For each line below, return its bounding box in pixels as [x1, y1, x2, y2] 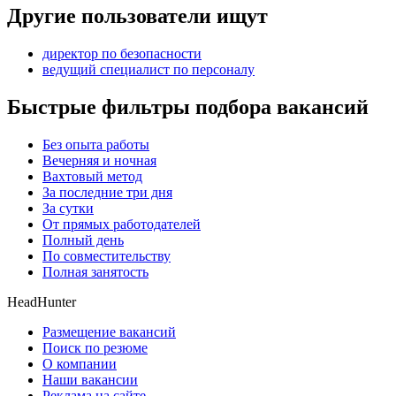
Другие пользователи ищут [7, 4, 268, 28]
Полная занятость [42, 263, 148, 279]
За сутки [42, 200, 94, 216]
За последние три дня [42, 184, 172, 200]
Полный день [42, 232, 124, 247]
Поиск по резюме [42, 339, 148, 355]
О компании [42, 355, 117, 371]
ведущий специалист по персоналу [42, 62, 255, 78]
